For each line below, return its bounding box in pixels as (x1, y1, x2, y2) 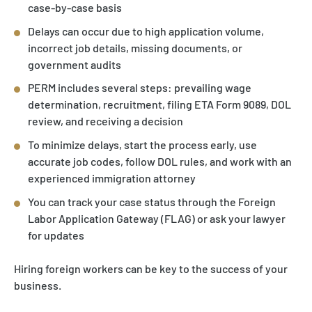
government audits (28, 57, 121, 71)
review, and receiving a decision (28, 114, 183, 128)
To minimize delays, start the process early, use (28, 137, 257, 151)
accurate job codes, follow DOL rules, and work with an (28, 154, 292, 168)
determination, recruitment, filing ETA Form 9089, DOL (28, 97, 291, 111)
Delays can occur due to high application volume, (28, 24, 264, 38)
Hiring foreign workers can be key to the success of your (14, 261, 288, 275)
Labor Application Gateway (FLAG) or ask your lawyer (28, 211, 286, 225)
